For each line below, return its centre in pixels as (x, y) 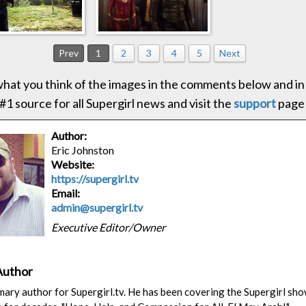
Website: (73, 164)
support (255, 103)
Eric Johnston (83, 150)
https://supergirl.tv (95, 179)
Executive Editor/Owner (108, 227)
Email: (66, 193)
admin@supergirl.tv (97, 207)
